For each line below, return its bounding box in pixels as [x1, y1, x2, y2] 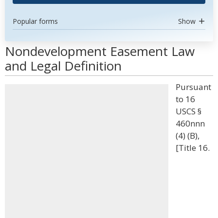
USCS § [176, 106, 201, 117]
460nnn [176, 118, 205, 129]
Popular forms [13, 17, 58, 26]
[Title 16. [176, 142, 210, 153]
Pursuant [176, 81, 211, 92]
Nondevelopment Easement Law [5, 42, 195, 60]
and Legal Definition [5, 57, 122, 74]
